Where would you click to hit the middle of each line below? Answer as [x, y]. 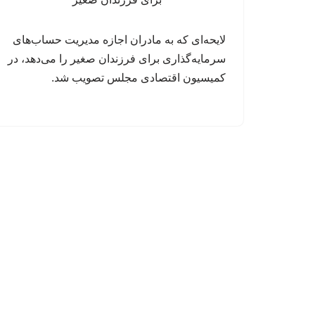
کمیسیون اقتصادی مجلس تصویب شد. [139, 78]
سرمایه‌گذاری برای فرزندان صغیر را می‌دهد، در [117, 59]
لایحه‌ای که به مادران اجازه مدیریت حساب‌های [119, 40]
